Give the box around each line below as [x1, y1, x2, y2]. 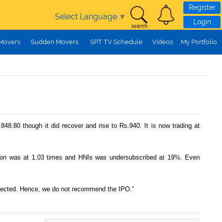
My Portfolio [181, 38, 217, 46]
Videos [152, 38, 173, 46]
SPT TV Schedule [90, 38, 143, 46]
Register [188, 3, 216, 12]
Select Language [55, 11, 117, 21]
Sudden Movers [30, 38, 78, 46]
